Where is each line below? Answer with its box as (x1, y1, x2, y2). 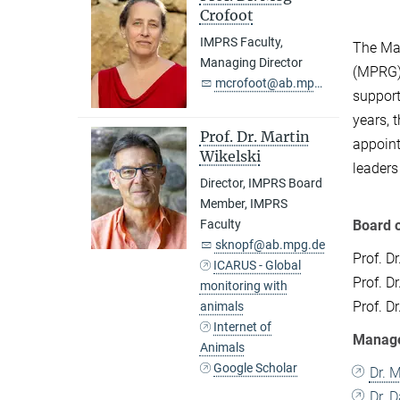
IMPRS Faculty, (199, 35, 283, 49)
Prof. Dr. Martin (199, 127, 310, 146)
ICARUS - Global (213, 257, 302, 272)
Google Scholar (213, 360, 298, 375)
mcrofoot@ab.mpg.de (214, 76, 314, 90)
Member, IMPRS (199, 196, 287, 211)
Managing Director (199, 55, 303, 70)
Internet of (213, 319, 272, 334)
